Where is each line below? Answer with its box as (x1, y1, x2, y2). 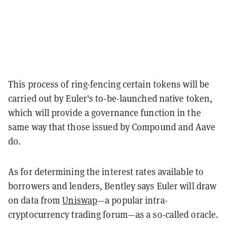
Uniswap (62, 194, 98, 206)
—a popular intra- (97, 194, 168, 206)
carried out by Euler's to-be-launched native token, (8, 92, 213, 104)
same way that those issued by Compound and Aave (8, 121, 215, 133)
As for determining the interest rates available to (8, 165, 204, 178)
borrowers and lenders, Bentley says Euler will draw (8, 180, 217, 192)
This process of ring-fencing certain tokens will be (8, 78, 210, 90)
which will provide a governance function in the (8, 106, 201, 119)
